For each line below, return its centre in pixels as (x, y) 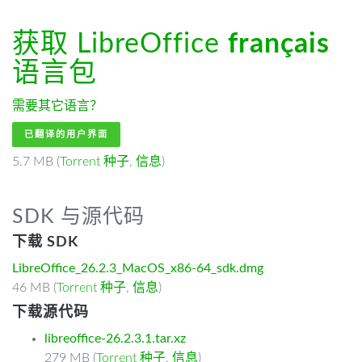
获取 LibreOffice (120, 44)
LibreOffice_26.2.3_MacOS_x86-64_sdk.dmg (138, 268)
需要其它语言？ (57, 106)
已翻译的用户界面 (66, 135)
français (279, 44)
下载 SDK (45, 242)
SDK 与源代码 (78, 217)
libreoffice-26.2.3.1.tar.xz (115, 339)
